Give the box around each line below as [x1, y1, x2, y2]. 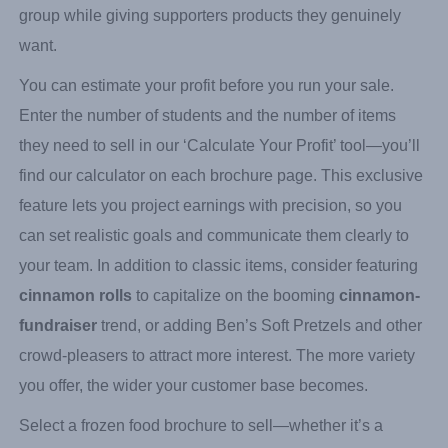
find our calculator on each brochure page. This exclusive [19, 259, 423, 277]
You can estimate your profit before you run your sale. [19, 169, 394, 187]
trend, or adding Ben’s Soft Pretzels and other [97, 409, 422, 427]
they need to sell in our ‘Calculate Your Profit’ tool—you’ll [19, 229, 420, 247]
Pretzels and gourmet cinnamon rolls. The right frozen [19, 39, 397, 57]
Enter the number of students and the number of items [19, 199, 396, 217]
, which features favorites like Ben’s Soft [117, 9, 398, 27]
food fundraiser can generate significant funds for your [19, 69, 398, 87]
